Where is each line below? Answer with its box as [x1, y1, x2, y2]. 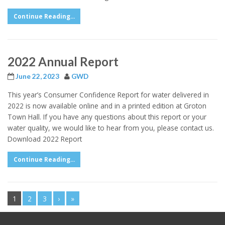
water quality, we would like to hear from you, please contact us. [8, 123, 214, 133]
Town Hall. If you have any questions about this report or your [8, 112, 206, 122]
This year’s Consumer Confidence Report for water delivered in [8, 90, 209, 100]
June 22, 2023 [16, 72, 59, 80]
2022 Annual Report [8, 54, 119, 69]
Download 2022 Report [8, 134, 82, 144]
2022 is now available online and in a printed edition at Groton [8, 101, 206, 111]
